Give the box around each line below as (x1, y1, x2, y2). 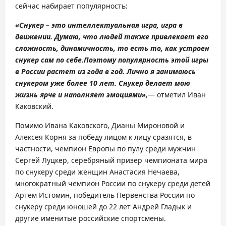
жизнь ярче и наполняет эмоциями (15, 90, 142, 99)
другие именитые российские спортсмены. (15, 213, 166, 223)
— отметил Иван (148, 90, 206, 99)
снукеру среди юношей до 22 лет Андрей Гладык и (15, 202, 192, 211)
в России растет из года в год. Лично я (15, 67, 156, 76)
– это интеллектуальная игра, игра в (44, 20, 183, 30)
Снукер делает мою (119, 78, 190, 88)
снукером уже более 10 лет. (15, 78, 119, 88)
